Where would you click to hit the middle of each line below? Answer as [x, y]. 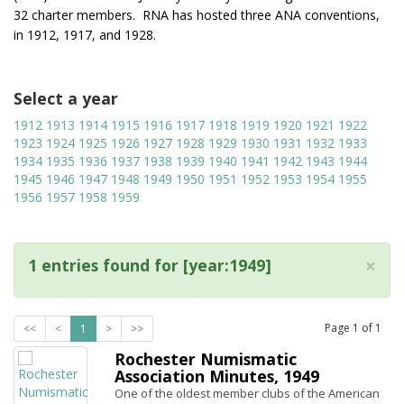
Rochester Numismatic [206, 359]
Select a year [66, 98]
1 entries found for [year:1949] [150, 265]
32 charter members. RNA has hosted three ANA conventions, [197, 15]
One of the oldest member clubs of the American [247, 393]
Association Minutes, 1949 [217, 376]
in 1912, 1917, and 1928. [85, 35]
